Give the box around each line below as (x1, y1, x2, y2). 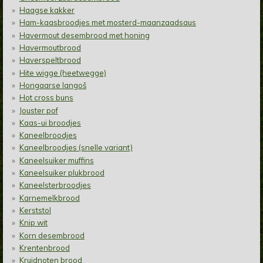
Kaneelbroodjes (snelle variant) (19, 143, 133, 153)
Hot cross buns (19, 93, 73, 103)
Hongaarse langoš (19, 80, 86, 90)
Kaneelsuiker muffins (19, 155, 94, 165)
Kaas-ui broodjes (19, 117, 81, 127)
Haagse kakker (19, 5, 75, 15)
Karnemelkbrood (19, 193, 80, 203)
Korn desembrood (19, 230, 85, 240)
